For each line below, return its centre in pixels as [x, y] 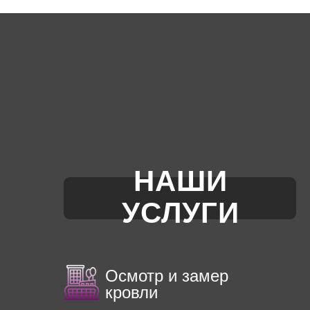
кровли [131, 292]
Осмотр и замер [167, 276]
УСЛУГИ [181, 213]
